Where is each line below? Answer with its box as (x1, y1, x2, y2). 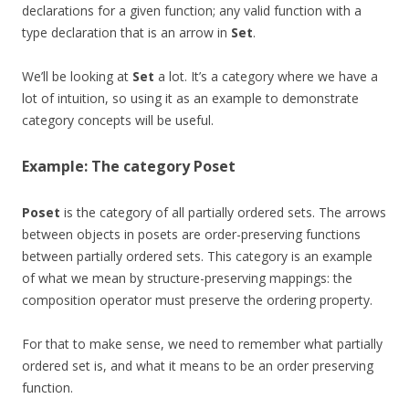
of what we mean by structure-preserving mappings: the (22, 269, 352, 288)
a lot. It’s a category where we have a (154, 68, 378, 86)
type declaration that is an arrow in (22, 24, 231, 42)
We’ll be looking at (22, 68, 132, 86)
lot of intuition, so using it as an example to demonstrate (22, 89, 359, 108)
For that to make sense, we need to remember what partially (22, 335, 383, 353)
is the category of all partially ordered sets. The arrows (60, 204, 386, 222)
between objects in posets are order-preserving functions (22, 225, 361, 244)
